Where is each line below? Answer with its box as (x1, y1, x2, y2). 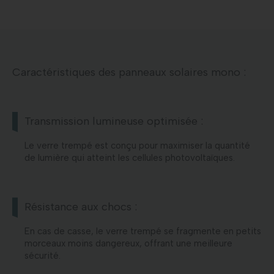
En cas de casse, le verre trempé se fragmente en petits (24, 225, 261, 237)
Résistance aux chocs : (24, 199, 137, 213)
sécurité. (24, 250, 61, 261)
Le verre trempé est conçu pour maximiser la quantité (24, 139, 250, 151)
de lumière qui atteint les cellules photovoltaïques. (24, 152, 235, 163)
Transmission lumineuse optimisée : (24, 114, 203, 128)
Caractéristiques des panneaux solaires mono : (12, 65, 246, 79)
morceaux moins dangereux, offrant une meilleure (24, 237, 232, 249)
